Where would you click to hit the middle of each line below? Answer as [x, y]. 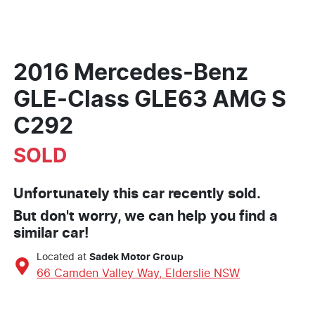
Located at [62, 258]
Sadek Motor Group [136, 258]
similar [38, 234]
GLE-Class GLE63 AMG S [150, 100]
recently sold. [213, 194]
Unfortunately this [78, 194]
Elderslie [188, 274]
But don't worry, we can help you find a [146, 217]
